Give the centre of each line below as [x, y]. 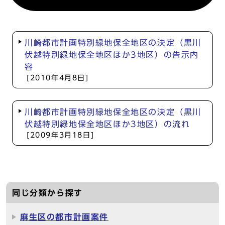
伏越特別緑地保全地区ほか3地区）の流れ [107, 124]
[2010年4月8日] [58, 78]
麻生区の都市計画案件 [64, 217]
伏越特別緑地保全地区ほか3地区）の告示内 [112, 55]
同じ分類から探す [47, 193]
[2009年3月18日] [61, 135]
